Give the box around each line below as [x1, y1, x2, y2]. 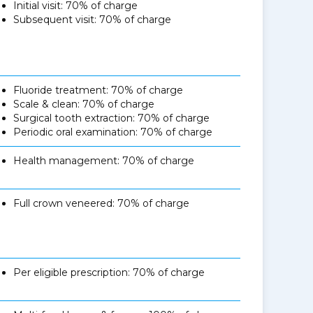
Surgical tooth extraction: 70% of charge [13, 112, 210, 124]
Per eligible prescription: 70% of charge [13, 266, 205, 279]
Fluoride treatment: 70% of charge [13, 84, 184, 96]
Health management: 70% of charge [13, 154, 195, 167]
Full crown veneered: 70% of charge [13, 197, 190, 210]
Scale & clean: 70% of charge [13, 98, 155, 110]
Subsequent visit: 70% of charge [13, 13, 172, 26]
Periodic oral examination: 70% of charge [13, 126, 213, 138]
